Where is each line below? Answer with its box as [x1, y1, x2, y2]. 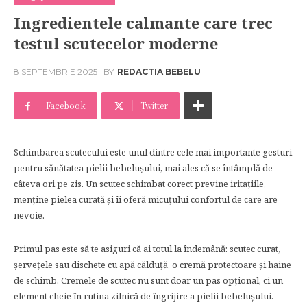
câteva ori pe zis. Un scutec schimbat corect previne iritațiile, [14, 177, 266, 190]
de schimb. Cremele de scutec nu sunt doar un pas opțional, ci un [14, 274, 283, 286]
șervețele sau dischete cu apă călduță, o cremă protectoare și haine [14, 258, 291, 271]
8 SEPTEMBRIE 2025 [14, 66, 97, 77]
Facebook [46, 99, 86, 111]
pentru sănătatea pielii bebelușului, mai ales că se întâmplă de [14, 162, 273, 174]
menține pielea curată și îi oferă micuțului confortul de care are [14, 193, 278, 206]
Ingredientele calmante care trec [14, 12, 273, 33]
